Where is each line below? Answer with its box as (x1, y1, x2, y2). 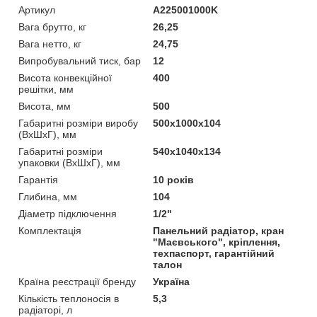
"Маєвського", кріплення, (153, 236, 281, 248)
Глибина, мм (18, 190, 77, 202)
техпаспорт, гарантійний (153, 247, 275, 259)
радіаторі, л (18, 304, 72, 316)
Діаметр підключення (18, 207, 117, 219)
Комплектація (18, 224, 81, 236)
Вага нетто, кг (18, 38, 81, 50)
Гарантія (18, 173, 58, 185)
